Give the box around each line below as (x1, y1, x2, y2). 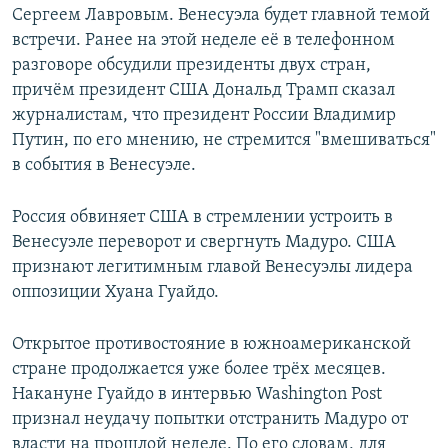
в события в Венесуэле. (12, 156, 196, 176)
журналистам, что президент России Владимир (12, 106, 396, 126)
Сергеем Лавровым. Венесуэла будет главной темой (12, 6, 430, 26)
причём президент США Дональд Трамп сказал (12, 81, 395, 101)
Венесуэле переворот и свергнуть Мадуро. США (12, 233, 396, 253)
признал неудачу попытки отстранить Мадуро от (12, 410, 408, 430)
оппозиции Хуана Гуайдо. (12, 283, 219, 303)
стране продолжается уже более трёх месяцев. (12, 360, 386, 380)
